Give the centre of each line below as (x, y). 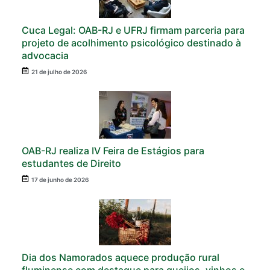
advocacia (45, 56)
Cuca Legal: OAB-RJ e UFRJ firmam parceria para (133, 30)
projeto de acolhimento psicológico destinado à (131, 43)
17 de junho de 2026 (60, 180)
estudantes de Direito (71, 164)
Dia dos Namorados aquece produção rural (121, 258)
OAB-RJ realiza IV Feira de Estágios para (113, 151)
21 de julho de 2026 (59, 72)
